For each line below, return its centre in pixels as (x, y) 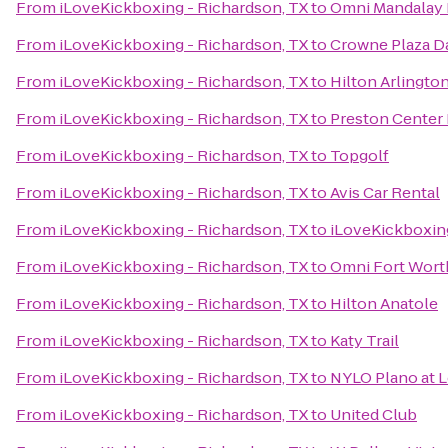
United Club (373, 414)
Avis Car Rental (385, 192)
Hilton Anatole (384, 303)
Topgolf (359, 155)
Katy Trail (364, 340)
